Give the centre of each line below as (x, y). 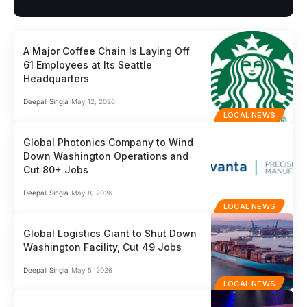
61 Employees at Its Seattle (88, 65)
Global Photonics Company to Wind (109, 143)
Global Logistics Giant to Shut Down (110, 233)
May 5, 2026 (91, 270)
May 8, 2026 (91, 193)
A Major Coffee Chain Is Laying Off (107, 51)
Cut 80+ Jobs (56, 170)
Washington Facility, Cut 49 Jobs (103, 247)
